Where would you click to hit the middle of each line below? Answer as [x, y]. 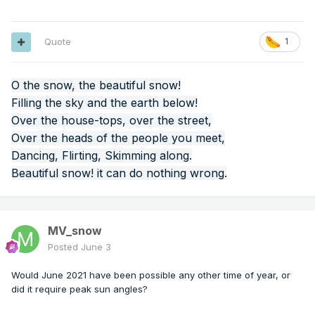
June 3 [96, 247]
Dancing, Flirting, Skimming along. [102, 156]
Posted [64, 247]
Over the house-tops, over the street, [111, 121]
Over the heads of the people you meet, [118, 138]
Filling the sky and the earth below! [104, 103]
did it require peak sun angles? [79, 289]
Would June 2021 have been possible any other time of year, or [151, 275]
